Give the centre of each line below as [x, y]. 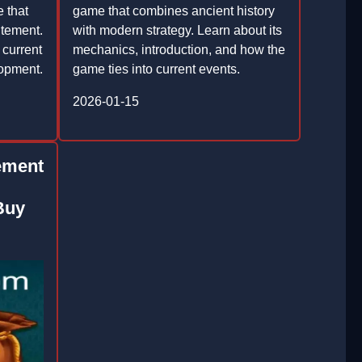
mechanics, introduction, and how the [179, 50]
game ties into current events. [156, 69]
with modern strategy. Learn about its [177, 30]
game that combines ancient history [173, 11]
